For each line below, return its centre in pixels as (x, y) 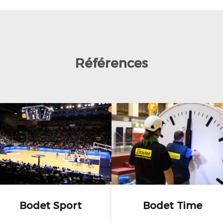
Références (111, 63)
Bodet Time (173, 205)
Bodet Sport (50, 205)
